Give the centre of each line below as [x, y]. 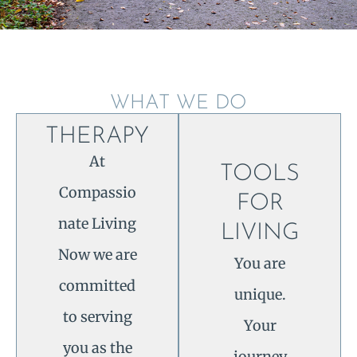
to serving [97, 317]
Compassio [97, 193]
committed [97, 286]
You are [260, 264]
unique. [260, 295]
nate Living [97, 224]
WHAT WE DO [178, 104]
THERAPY [97, 137]
